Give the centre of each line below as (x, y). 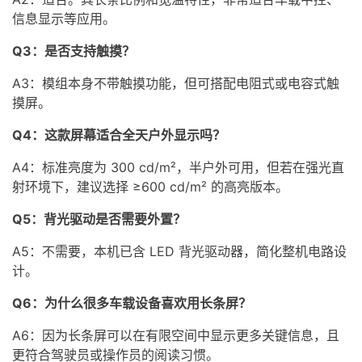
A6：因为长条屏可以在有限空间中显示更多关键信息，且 (176, 335)
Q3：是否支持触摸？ (74, 51)
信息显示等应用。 (64, 18)
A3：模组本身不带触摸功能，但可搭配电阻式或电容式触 (176, 83)
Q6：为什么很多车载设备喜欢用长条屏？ (132, 303)
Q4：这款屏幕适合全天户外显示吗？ (119, 135)
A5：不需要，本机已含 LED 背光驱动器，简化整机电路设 (179, 251)
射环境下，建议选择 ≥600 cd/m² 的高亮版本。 (150, 186)
